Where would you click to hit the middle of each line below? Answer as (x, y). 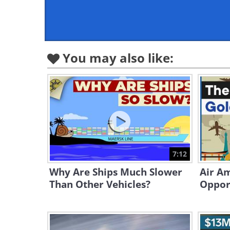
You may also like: (118, 58)
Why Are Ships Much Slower (116, 172)
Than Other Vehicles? (100, 184)
